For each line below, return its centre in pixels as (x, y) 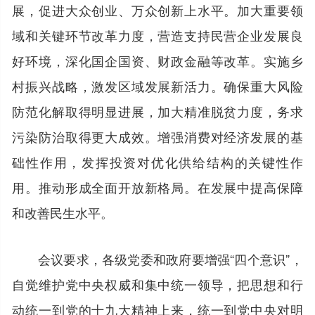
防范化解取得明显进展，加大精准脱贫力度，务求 (157, 111)
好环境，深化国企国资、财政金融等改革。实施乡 (157, 60)
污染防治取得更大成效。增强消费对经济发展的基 (157, 136)
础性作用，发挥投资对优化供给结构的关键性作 (157, 161)
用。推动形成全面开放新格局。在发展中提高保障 (157, 187)
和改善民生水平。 (63, 212)
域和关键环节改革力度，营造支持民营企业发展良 (157, 35)
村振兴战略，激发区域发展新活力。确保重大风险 (157, 85)
